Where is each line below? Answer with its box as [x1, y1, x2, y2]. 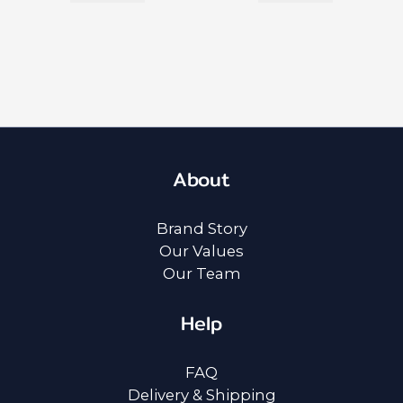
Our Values [159, 241, 244, 260]
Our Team [162, 264, 241, 282]
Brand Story [156, 219, 247, 237]
